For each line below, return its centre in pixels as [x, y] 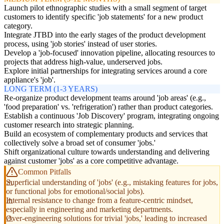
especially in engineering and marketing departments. [89, 209]
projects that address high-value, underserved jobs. [83, 62]
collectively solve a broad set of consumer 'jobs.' [80, 143]
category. [18, 26]
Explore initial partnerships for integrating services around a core [105, 71]
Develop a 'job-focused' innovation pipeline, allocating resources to [109, 53]
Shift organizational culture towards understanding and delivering [107, 152]
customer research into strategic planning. [69, 125]
